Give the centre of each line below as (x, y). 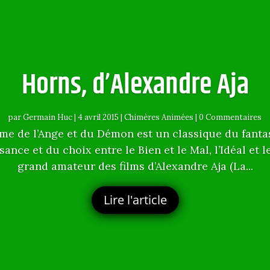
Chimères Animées (159, 117)
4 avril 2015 (98, 117)
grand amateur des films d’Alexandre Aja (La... (135, 166)
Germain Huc (48, 117)
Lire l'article (135, 199)
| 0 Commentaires (228, 117)
